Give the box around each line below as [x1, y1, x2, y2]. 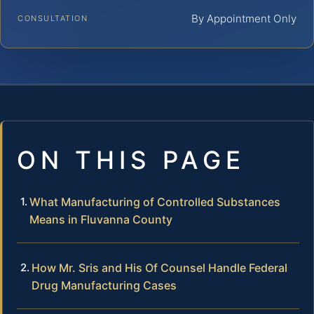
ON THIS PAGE [17, 144, 245, 175]
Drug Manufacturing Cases [32, 278, 177, 292]
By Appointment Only [191, 11, 296, 25]
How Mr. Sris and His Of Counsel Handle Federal [32, 260, 287, 275]
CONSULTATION [18, 13, 88, 23]
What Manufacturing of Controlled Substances [29, 194, 280, 209]
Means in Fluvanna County [29, 212, 172, 226]
